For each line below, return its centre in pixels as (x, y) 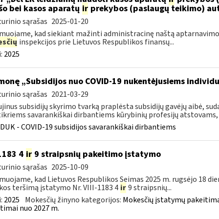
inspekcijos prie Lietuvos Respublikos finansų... (96, 42)
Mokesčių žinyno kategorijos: (74, 200)
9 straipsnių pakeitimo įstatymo (96, 154)
